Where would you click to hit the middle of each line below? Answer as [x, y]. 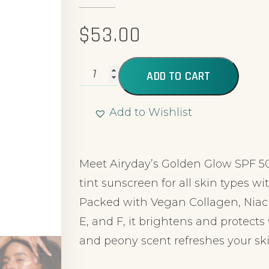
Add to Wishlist [151, 113]
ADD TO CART [179, 77]
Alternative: [110, 129]
